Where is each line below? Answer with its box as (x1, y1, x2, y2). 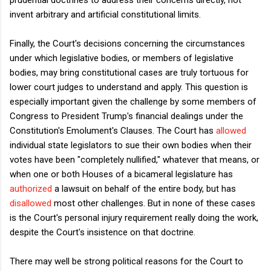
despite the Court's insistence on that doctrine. (10, 226, 195, 238)
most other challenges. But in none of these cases (51, 197, 255, 209)
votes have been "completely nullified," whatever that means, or (10, 154, 260, 165)
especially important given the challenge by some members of (10, 96, 256, 107)
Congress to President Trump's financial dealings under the (10, 110, 243, 122)
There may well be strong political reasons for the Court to (10, 255, 243, 267)
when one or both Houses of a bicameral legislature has (10, 168, 233, 180)
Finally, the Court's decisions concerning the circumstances (10, 38, 245, 49)
